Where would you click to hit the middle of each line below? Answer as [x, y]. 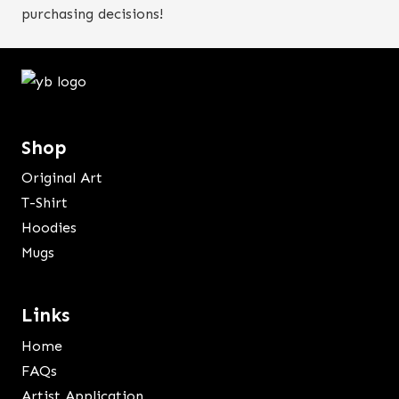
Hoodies [49, 228]
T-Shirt [45, 203]
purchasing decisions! [92, 13]
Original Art [62, 178]
